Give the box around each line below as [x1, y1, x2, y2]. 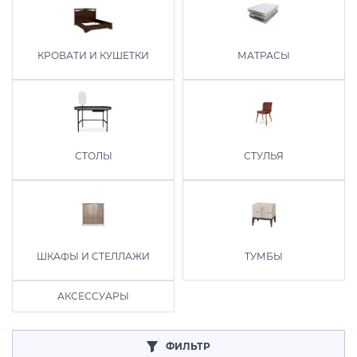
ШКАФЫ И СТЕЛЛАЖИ [37, 250, 150, 262]
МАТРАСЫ [237, 49, 290, 61]
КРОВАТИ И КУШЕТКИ [37, 49, 149, 61]
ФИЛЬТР [166, 340, 210, 352]
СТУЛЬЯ [244, 150, 284, 162]
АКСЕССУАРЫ [57, 290, 129, 302]
